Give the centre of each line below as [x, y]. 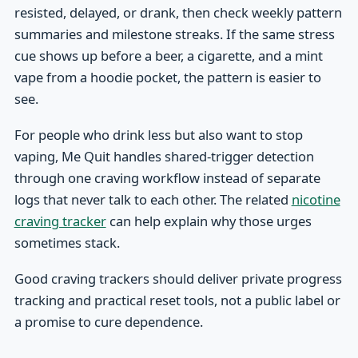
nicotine [316, 200]
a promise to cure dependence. [108, 322]
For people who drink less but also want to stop [158, 135]
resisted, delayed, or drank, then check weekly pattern [178, 12]
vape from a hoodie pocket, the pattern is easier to [167, 77]
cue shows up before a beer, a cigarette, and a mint [168, 55]
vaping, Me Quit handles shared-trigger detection [164, 157]
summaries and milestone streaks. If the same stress [174, 34]
